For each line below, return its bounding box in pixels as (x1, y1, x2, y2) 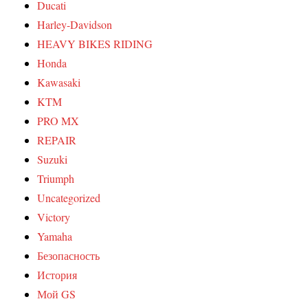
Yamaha (37, 229, 73, 244)
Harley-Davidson (37, 17, 113, 32)
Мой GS (37, 287, 76, 302)
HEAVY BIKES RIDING (37, 36, 153, 52)
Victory (37, 210, 71, 225)
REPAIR (37, 133, 77, 148)
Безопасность (37, 248, 100, 263)
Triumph (37, 171, 75, 186)
